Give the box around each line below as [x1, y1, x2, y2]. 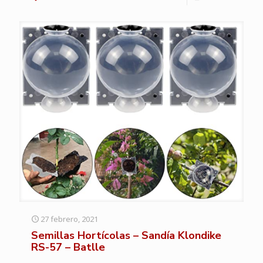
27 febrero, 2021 [41, 213, 98, 224]
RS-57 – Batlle [31, 240, 105, 254]
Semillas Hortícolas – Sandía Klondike [31, 228, 221, 242]
